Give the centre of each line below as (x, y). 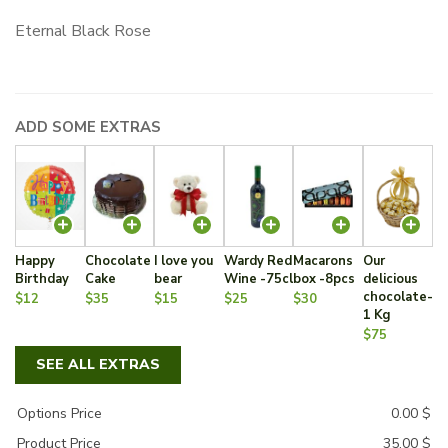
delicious (390, 278)
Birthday (42, 278)
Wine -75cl (258, 278)
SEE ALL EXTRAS (98, 364)
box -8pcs (324, 278)
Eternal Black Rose (83, 30)
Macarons (323, 260)
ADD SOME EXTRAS (88, 126)
